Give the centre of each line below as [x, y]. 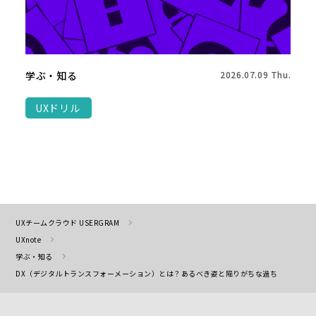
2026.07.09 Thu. [256, 74]
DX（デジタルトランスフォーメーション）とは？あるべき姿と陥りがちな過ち [147, 273]
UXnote [29, 239]
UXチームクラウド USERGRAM [68, 223]
